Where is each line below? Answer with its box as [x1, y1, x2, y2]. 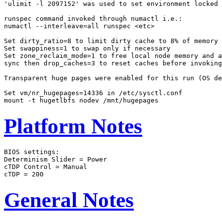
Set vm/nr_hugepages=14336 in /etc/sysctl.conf [4, 89, 182, 97]
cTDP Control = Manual [4, 163, 87, 171]
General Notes [4, 188, 134, 212]
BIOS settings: [4, 148, 59, 156]
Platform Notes [4, 114, 142, 138]
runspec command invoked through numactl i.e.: [4, 15, 182, 23]
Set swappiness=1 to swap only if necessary [4, 45, 170, 53]
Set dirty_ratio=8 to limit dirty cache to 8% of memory [4, 37, 218, 45]
